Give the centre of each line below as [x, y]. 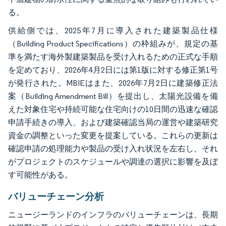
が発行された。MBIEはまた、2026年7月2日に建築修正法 [113, 83]
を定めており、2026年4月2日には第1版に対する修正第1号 [113, 70]
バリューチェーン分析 [56, 196]
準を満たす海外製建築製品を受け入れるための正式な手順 [113, 56]
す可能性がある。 [40, 175]
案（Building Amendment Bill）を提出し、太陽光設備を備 [113, 96]
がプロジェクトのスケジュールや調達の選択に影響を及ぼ [113, 161]
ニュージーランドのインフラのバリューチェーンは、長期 [113, 214]
